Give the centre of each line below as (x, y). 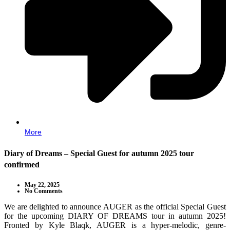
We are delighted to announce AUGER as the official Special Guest (115, 206)
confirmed (22, 165)
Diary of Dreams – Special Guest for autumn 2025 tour (99, 154)
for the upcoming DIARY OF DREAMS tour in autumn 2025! (115, 216)
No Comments (44, 191)
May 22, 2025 (42, 185)
